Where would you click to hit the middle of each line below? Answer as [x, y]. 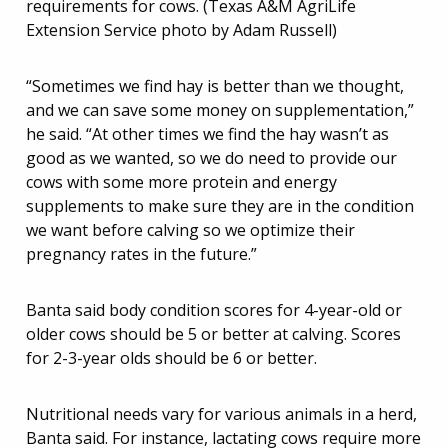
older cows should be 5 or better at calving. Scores [213, 334]
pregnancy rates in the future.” [141, 254]
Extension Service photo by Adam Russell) [181, 30]
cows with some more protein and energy [181, 182]
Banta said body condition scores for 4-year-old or [214, 310]
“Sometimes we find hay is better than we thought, [215, 86]
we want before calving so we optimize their [190, 230]
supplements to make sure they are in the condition [220, 206]
